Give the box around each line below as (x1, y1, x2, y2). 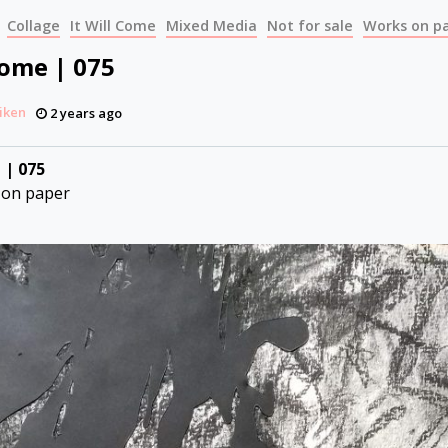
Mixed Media (166, 16, 257, 35)
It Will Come (70, 16, 156, 35)
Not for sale (267, 16, 353, 35)
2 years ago (47, 104, 122, 122)
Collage (7, 16, 60, 35)
